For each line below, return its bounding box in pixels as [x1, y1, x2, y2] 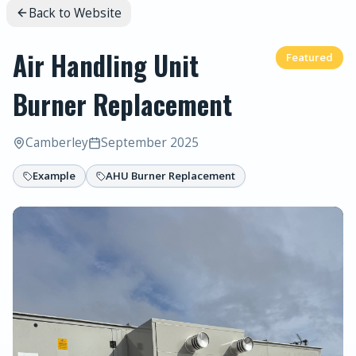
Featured [286, 50, 333, 64]
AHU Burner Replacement [106, 168, 235, 183]
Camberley [25, 134, 88, 151]
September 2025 [101, 134, 199, 151]
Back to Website [29, 4, 122, 21]
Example [33, 168, 75, 183]
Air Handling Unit [13, 46, 199, 85]
